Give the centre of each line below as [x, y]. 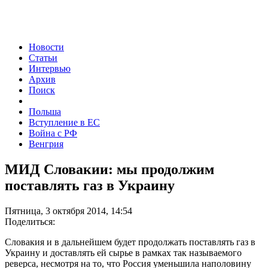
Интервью [50, 68]
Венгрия [46, 144]
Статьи [43, 57]
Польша [45, 111]
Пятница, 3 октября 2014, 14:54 [68, 211]
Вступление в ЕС [64, 122]
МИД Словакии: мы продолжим [109, 169]
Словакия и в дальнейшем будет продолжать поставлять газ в [130, 242]
